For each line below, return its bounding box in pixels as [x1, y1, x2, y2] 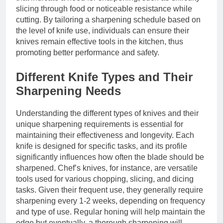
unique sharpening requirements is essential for [16, 120, 183, 129]
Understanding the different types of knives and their [16, 109, 199, 118]
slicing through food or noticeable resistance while [16, 4, 192, 13]
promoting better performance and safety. [16, 48, 159, 57]
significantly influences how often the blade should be [16, 153, 204, 162]
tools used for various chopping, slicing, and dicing [16, 175, 194, 184]
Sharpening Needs [16, 84, 121, 98]
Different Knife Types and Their [16, 70, 193, 84]
